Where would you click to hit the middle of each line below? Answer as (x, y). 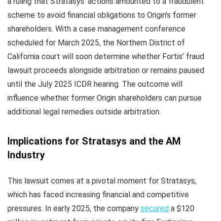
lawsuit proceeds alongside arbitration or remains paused (106, 71)
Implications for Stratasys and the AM (94, 141)
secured (155, 209)
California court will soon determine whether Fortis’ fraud (106, 57)
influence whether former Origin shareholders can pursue (105, 98)
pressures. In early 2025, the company (74, 209)
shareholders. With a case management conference (96, 29)
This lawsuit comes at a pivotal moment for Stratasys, (102, 181)
